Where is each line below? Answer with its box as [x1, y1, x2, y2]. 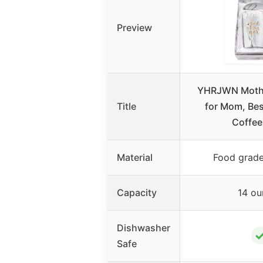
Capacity [117, 187, 157, 199]
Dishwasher [117, 222, 170, 234]
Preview [117, 22, 152, 34]
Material [117, 151, 153, 164]
